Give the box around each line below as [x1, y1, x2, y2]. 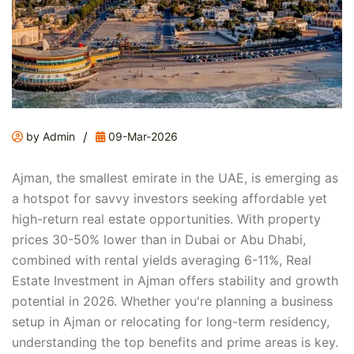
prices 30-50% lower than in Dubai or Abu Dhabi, [12, 232, 306, 248]
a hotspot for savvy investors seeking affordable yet [12, 190, 327, 207]
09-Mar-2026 [105, 130, 178, 144]
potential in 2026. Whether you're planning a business [12, 293, 333, 310]
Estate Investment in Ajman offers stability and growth [12, 273, 338, 289]
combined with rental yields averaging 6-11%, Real [12, 252, 311, 269]
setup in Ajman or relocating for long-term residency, [12, 314, 330, 330]
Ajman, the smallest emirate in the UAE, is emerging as [12, 170, 338, 186]
